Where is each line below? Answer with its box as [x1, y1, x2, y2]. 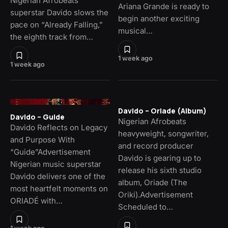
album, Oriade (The [118, 177, 187, 187]
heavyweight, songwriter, [118, 128, 209, 138]
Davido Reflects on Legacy [10, 122, 107, 132]
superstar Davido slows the [10, 7, 108, 17]
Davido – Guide [10, 111, 65, 122]
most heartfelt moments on [10, 183, 108, 193]
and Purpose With [10, 134, 75, 145]
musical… [118, 25, 153, 36]
